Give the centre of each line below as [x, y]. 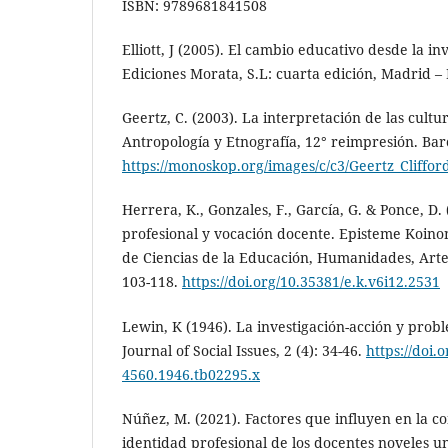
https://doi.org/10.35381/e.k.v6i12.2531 [311, 282]
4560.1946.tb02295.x [191, 374]
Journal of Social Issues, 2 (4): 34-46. [244, 350]
